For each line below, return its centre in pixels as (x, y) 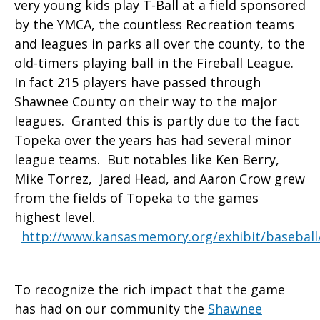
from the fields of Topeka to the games (136, 198)
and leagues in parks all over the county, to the (160, 44)
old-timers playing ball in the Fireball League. (156, 63)
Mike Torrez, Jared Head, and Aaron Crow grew (160, 179)
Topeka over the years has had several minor (153, 140)
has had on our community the (111, 309)
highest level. (56, 217)
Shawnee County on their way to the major (146, 102)
